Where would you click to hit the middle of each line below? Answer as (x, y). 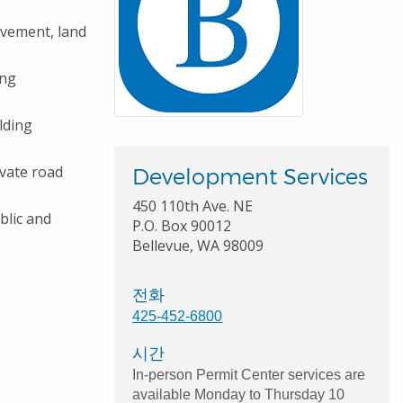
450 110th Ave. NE (193, 206)
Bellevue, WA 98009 (198, 246)
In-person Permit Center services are (249, 375)
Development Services (250, 176)
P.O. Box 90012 (182, 226)
